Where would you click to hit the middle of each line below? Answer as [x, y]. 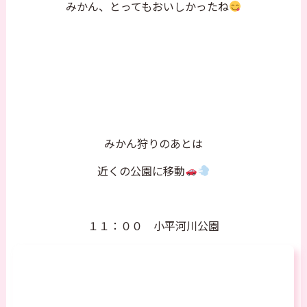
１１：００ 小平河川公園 [153, 226]
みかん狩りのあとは [153, 144]
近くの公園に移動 [141, 171]
